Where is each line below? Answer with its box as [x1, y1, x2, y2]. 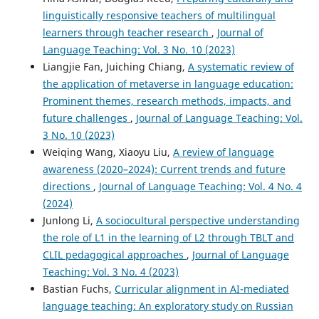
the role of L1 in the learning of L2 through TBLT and [42, 231, 294, 245]
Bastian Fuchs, [42, 282, 115, 296]
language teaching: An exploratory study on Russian [42, 299, 293, 313]
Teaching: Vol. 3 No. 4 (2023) [42, 265, 179, 279]
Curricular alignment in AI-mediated [114, 282, 289, 296]
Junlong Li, [42, 214, 96, 228]
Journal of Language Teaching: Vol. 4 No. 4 [98, 179, 302, 194]
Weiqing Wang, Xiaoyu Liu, [42, 145, 173, 159]
